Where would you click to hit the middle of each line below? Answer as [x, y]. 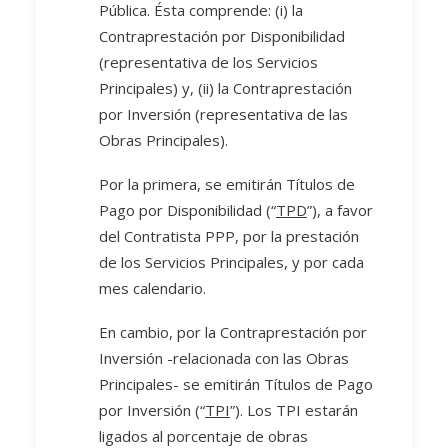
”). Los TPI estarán [294, 410]
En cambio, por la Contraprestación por [233, 332]
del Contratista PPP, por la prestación [229, 236]
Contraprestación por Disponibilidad [222, 36]
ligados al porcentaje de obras [203, 436]
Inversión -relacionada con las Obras [224, 358]
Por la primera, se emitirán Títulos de [227, 184]
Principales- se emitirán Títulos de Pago [236, 384]
